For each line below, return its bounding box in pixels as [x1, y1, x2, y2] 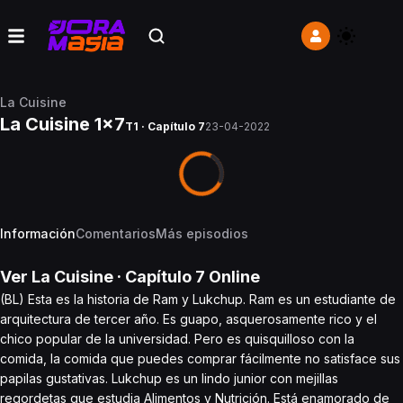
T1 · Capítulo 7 [125, 120, 205, 133]
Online [205, 267, 260, 286]
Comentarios [76, 226, 156, 241]
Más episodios [156, 226, 248, 241]
